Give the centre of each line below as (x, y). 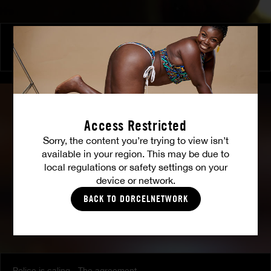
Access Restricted (135, 126)
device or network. (135, 181)
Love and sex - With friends (65, 40)
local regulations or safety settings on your (135, 167)
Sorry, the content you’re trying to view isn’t (135, 141)
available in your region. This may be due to (135, 154)
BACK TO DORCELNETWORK (135, 199)
